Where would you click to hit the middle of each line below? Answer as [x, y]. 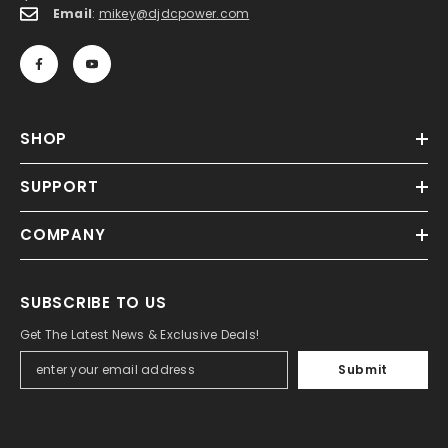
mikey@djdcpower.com [174, 13]
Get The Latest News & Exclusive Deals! [140, 334]
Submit [363, 369]
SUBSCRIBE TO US [93, 302]
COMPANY [63, 234]
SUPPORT [59, 186]
